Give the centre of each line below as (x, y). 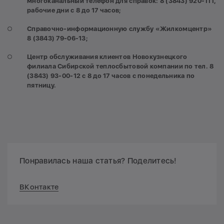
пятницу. (42, 85)
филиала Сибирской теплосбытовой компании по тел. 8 (120, 66)
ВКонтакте (39, 187)
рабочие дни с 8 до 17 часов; (75, 10)
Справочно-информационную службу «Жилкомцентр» (120, 28)
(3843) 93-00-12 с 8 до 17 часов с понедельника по (111, 75)
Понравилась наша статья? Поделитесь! (98, 161)
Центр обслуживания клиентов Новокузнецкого (107, 56)
